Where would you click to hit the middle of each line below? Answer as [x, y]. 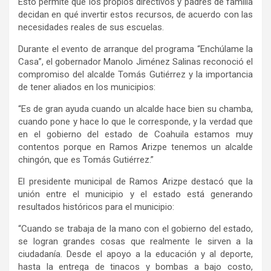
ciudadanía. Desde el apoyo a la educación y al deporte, [135, 254]
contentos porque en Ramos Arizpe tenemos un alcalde [135, 147]
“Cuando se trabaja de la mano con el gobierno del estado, [135, 229]
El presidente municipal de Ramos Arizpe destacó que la [135, 182]
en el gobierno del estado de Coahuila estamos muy [135, 135]
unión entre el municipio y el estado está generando [135, 194]
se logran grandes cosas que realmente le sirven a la [135, 242]
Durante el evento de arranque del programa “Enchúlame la [135, 49]
